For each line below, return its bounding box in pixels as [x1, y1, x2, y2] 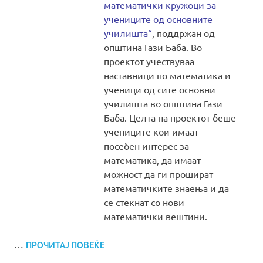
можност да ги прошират [104, 168, 214, 180]
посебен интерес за [104, 140, 190, 152]
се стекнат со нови [104, 196, 185, 208]
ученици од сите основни [104, 83, 216, 96]
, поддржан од [152, 27, 215, 39]
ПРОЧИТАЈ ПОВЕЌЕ [26, 241, 104, 251]
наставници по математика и [104, 69, 231, 82]
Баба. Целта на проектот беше [104, 112, 237, 124]
